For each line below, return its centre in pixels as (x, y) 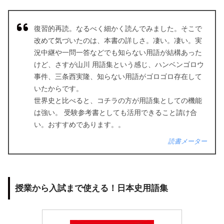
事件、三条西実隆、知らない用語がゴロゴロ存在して (118, 77)
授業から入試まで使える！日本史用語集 (91, 188)
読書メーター (187, 141)
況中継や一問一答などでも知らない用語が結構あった (118, 53)
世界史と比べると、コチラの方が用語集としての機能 (118, 101)
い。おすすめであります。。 (79, 125)
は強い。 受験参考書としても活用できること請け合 (115, 113)
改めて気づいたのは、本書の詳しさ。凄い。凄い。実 (118, 41)
